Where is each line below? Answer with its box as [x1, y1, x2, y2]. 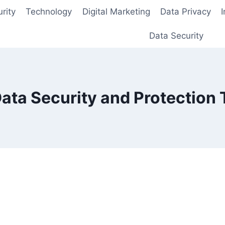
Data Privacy [160, 7, 211, 17]
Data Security [149, 30, 203, 41]
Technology [26, 7, 72, 17]
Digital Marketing [82, 7, 150, 17]
